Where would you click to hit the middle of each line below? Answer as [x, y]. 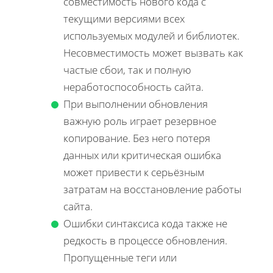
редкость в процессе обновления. [145, 241]
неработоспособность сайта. [133, 87]
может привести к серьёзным [134, 172]
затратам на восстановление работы [152, 190]
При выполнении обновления [136, 104]
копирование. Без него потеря [137, 138]
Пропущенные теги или [120, 258]
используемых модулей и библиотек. [151, 36]
